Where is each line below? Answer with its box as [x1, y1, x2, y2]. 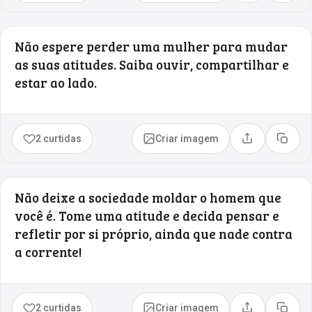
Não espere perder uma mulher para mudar [15, 37, 288, 55]
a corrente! [15, 242, 82, 260]
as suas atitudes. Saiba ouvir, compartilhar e [15, 55, 289, 73]
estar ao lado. [15, 73, 97, 91]
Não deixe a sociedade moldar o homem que [15, 188, 281, 206]
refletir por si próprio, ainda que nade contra [15, 224, 292, 242]
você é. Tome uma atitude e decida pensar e [15, 206, 279, 224]
